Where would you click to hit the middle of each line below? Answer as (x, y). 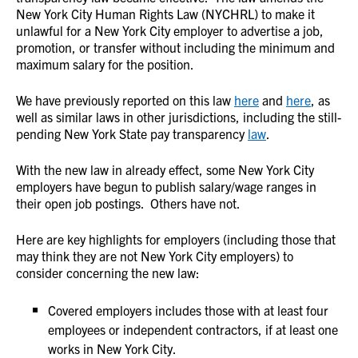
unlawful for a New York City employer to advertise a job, (170, 30)
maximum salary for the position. (106, 64)
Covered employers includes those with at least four (188, 310)
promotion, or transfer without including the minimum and (175, 47)
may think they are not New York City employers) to (155, 256)
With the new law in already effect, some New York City (165, 169)
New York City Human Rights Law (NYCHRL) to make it (165, 14)
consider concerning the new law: (108, 272)
